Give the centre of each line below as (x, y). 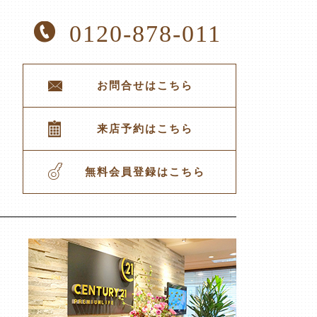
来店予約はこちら (145, 129)
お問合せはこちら (145, 86)
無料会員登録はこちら (145, 172)
